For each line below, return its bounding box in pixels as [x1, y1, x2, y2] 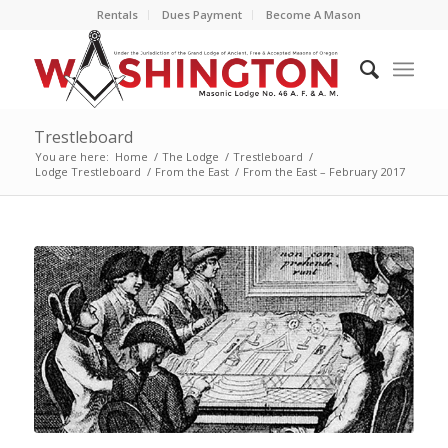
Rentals [96, 7, 138, 22]
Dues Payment [161, 7, 242, 22]
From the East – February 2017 [242, 164, 405, 179]
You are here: [34, 149, 109, 164]
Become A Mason [265, 7, 361, 22]
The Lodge [161, 149, 219, 164]
